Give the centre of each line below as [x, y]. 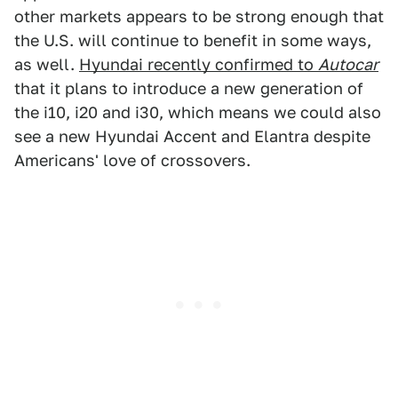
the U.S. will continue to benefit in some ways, [193, 40]
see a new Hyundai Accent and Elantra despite [192, 136]
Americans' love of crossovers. [132, 160]
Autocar [348, 64]
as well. [47, 64]
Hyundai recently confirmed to [199, 64]
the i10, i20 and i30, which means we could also [198, 112]
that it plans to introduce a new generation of [189, 88]
